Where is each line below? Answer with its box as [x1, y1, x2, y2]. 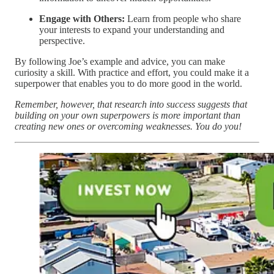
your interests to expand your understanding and [39, 24, 224, 35]
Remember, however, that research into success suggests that [15, 99, 247, 110]
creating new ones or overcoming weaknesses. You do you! [15, 121, 242, 132]
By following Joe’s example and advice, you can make [15, 56, 225, 67]
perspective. [39, 35, 85, 46]
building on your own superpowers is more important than [15, 110, 240, 121]
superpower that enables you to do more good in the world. [15, 78, 242, 89]
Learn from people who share [125, 13, 241, 24]
